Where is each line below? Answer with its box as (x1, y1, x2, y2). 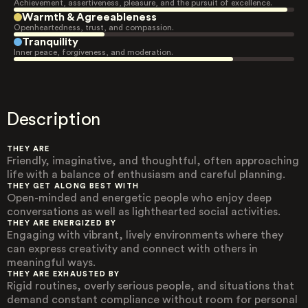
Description (7, 111, 101, 129)
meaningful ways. (7, 257, 96, 268)
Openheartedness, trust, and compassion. (14, 23, 174, 32)
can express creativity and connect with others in (7, 243, 258, 254)
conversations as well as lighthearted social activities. (7, 206, 280, 217)
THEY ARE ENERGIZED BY (7, 219, 117, 227)
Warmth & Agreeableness (22, 12, 157, 23)
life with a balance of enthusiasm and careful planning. (7, 169, 285, 180)
